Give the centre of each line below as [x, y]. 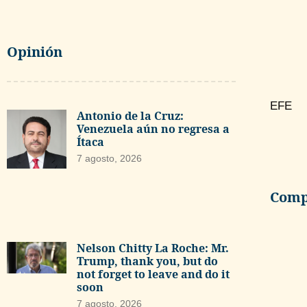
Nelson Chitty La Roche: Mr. [152, 248]
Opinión [35, 51]
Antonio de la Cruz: [130, 115]
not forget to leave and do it [153, 274]
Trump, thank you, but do [147, 261]
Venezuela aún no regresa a [153, 128]
